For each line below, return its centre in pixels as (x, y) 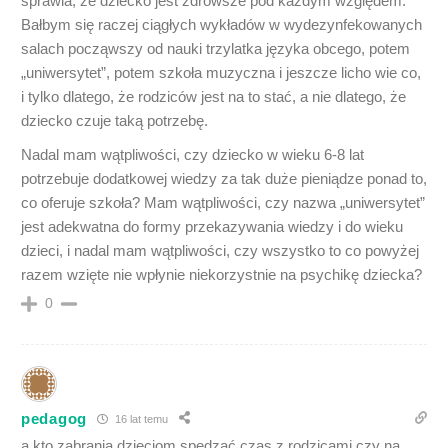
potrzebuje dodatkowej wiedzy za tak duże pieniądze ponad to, (224, 178)
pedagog (54, 418)
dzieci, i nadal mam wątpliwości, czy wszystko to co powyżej (220, 250)
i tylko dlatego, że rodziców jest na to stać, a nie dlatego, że (213, 96)
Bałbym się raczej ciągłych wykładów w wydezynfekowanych (221, 24)
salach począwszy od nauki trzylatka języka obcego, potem (215, 48)
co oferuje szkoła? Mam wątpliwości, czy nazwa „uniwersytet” (223, 202)
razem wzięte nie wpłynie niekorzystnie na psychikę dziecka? (221, 274)
